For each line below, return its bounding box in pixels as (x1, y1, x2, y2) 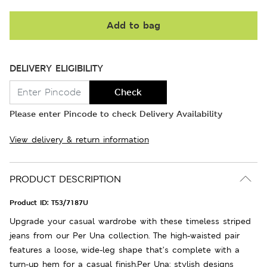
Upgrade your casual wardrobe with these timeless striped (10, 215, 251, 226)
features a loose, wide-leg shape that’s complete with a (10, 244, 240, 255)
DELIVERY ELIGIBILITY (10, 61, 103, 74)
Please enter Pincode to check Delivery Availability (10, 107, 222, 119)
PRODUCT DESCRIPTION (10, 172, 121, 185)
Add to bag (107, 18, 160, 32)
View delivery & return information (10, 133, 149, 145)
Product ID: (10, 197, 51, 207)
